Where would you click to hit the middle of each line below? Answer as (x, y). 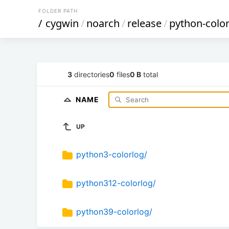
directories (91, 74)
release (144, 23)
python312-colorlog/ (116, 183)
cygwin (62, 23)
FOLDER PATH (58, 11)
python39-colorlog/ (114, 212)
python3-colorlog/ (112, 155)
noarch (103, 23)
